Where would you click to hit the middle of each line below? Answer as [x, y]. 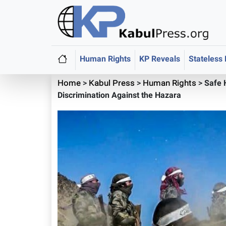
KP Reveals [160, 60]
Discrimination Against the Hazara [119, 96]
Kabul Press [112, 84]
